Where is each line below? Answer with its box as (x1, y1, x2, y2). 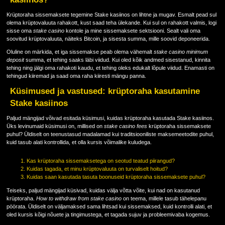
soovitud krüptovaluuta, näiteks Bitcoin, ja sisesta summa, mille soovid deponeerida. (6, 35, 210, 42)
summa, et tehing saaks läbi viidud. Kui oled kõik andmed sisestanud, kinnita (24, 56, 210, 63)
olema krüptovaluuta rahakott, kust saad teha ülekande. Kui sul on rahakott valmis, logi (6, 19, 216, 26)
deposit (6, 56, 24, 63)
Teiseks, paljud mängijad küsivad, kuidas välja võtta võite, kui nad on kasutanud (6, 187, 200, 193)
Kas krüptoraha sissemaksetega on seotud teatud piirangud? (26, 157, 175, 164)
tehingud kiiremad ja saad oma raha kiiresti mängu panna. (6, 72, 146, 79)
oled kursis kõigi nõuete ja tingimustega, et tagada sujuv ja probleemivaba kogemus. (6, 211, 210, 217)
